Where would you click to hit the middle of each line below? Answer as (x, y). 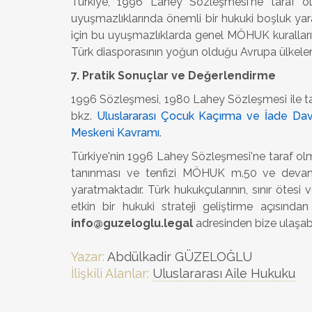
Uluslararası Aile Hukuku (224, 273)
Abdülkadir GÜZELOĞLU (178, 257)
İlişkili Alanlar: (110, 273)
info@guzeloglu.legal (132, 223)
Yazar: (88, 257)
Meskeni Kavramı (115, 133)
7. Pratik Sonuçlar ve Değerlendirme (173, 76)
